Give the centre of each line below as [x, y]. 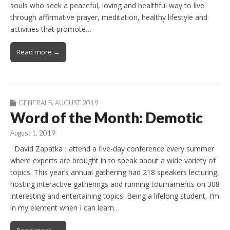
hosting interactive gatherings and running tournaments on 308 [115, 184]
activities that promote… [51, 29]
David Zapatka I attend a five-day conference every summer [112, 149]
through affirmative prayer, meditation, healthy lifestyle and [109, 17]
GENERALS [35, 103]
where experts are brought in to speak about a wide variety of [113, 161]
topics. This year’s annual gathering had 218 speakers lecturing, [115, 172]
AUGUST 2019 [77, 103]
